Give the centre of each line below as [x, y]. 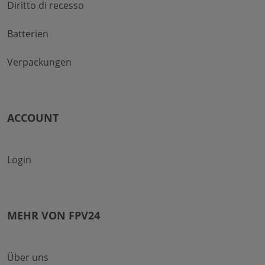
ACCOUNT [33, 117]
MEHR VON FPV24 [54, 215]
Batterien [28, 33]
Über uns [28, 257]
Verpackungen [39, 62]
